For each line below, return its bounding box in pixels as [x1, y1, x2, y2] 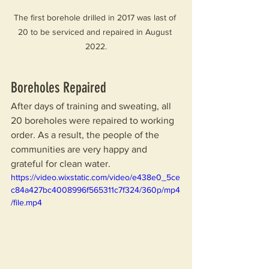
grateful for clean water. [11, 159, 110, 169]
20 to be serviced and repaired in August [18, 27, 174, 37]
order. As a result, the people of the [11, 130, 162, 141]
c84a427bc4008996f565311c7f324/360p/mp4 [11, 185, 180, 195]
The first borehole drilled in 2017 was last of [14, 13, 178, 23]
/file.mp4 [11, 198, 42, 208]
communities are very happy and [11, 144, 150, 155]
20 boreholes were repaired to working [11, 115, 177, 126]
